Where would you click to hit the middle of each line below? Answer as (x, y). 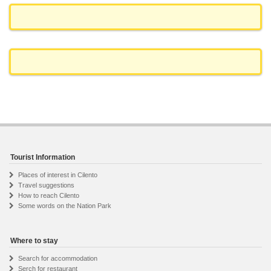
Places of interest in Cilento (58, 175)
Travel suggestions (46, 185)
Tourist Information (43, 157)
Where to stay (34, 241)
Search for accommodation (58, 258)
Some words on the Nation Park (65, 206)
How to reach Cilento (49, 195)
